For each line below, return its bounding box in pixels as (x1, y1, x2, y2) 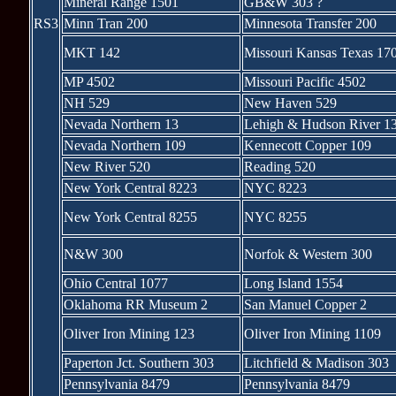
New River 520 (63, 159, 150, 174)
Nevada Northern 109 (63, 138, 186, 153)
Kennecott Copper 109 (243, 138, 371, 153)
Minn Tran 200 (63, 16, 148, 31)
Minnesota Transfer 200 (243, 16, 377, 31)
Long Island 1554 (243, 276, 343, 291)
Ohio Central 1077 (63, 276, 168, 291)
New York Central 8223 (63, 180, 197, 195)
